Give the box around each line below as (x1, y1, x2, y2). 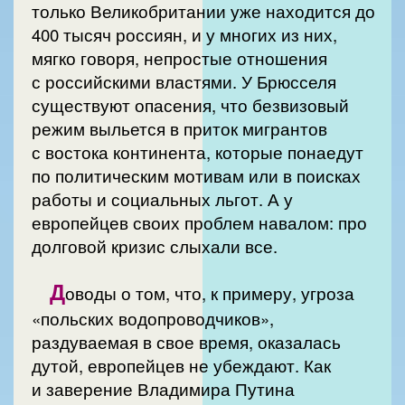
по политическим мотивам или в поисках (32, 163, 361, 187)
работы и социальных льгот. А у (32, 186, 293, 211)
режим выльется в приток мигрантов (32, 116, 327, 140)
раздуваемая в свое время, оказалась (32, 330, 341, 354)
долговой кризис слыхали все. (32, 233, 278, 258)
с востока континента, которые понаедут (32, 139, 363, 164)
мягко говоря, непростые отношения (32, 45, 327, 70)
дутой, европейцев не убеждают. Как (32, 353, 331, 378)
